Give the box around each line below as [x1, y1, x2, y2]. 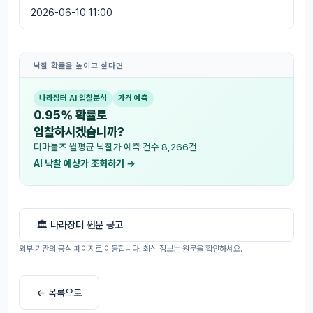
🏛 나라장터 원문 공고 [36, 219, 123, 231]
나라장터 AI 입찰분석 [38, 93, 107, 103]
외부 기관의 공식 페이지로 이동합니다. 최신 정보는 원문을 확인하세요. [18, 244, 242, 254]
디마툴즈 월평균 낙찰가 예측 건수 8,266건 [33, 140, 197, 152]
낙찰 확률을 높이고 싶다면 [33, 60, 124, 71]
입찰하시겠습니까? [33, 124, 124, 139]
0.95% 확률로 [33, 107, 107, 122]
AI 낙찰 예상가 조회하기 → [33, 157, 136, 169]
